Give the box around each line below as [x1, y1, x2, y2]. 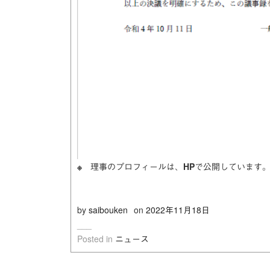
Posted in [77, 233, 115, 245]
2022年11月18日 [146, 204, 210, 216]
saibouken [89, 204, 128, 216]
